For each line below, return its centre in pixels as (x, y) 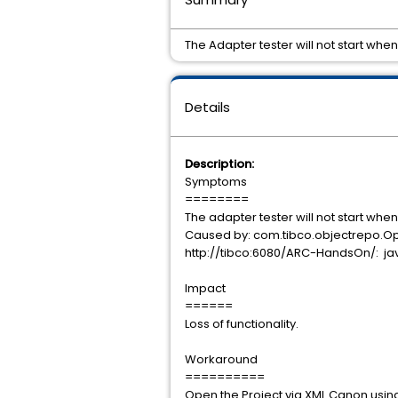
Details (207, 107)
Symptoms (216, 182)
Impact (205, 288)
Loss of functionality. (242, 324)
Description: (219, 164)
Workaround (221, 359)
